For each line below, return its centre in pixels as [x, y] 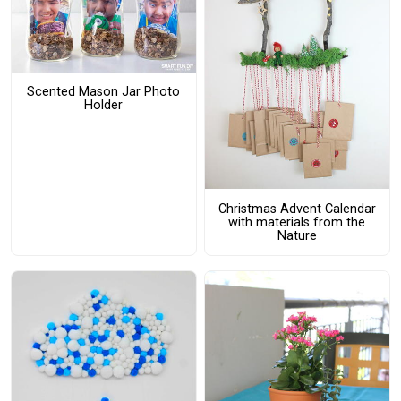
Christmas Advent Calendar [297, 209]
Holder [104, 106]
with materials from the [297, 222]
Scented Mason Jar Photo [104, 92]
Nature [297, 235]
